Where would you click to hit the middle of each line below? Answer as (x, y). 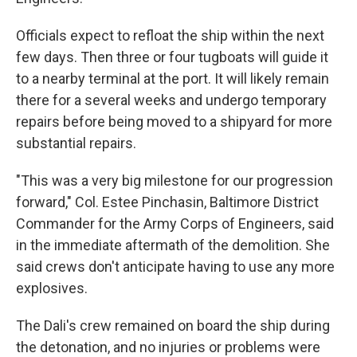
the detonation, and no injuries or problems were (168, 347)
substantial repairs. (76, 143)
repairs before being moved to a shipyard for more (174, 122)
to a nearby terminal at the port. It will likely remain (173, 78)
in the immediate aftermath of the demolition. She (173, 245)
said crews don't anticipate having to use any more (175, 267)
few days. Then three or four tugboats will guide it (172, 57)
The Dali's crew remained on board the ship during (173, 326)
